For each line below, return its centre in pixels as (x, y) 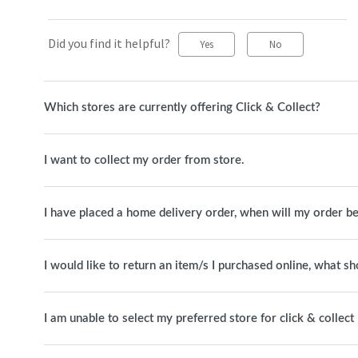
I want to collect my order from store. (144, 160)
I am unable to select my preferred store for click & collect (199, 318)
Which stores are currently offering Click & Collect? (182, 107)
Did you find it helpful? (109, 43)
